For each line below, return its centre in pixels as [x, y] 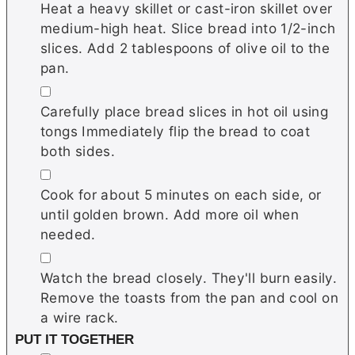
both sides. [78, 151]
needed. [68, 234]
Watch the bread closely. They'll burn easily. [189, 277]
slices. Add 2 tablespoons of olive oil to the [185, 48]
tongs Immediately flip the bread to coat [176, 131]
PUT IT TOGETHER [74, 339]
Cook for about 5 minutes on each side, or [181, 194]
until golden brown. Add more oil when [170, 214]
